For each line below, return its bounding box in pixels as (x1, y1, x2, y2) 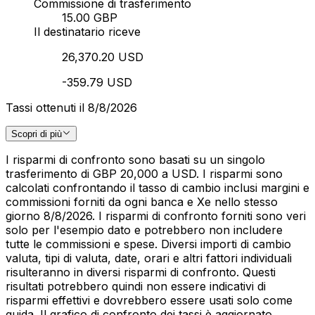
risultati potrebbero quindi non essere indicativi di (6, 279, 266, 294)
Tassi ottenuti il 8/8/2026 (6, 101, 137, 115)
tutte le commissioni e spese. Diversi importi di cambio (6, 237, 291, 252)
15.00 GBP (62, 11, 117, 25)
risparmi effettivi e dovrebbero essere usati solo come (6, 293, 292, 308)
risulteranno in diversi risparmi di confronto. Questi (6, 265, 276, 280)
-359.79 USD (62, 75, 132, 90)
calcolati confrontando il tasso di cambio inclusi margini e (6, 181, 309, 195)
